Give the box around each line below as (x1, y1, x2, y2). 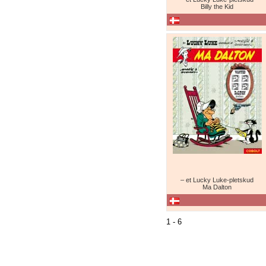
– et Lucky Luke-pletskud (180, 176, 254, 183)
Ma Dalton (202, 183, 232, 191)
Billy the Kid (200, 3, 233, 10)
